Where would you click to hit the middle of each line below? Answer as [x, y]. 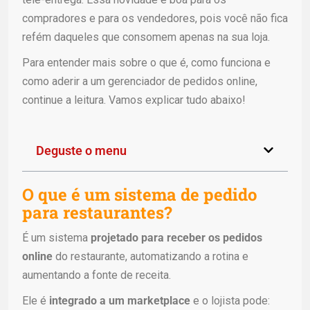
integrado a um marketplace [120, 300]
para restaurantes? [99, 212]
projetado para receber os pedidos [176, 237]
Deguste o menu [81, 150]
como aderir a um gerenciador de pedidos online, [140, 81]
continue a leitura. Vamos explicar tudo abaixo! [134, 100]
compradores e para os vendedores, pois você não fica [155, 18]
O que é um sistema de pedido [140, 194]
